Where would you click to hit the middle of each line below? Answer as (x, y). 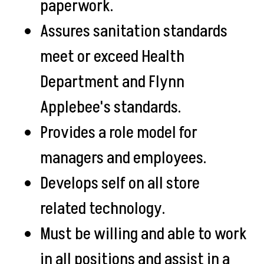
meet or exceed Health (112, 57)
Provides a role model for (119, 133)
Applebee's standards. (112, 108)
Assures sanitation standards (134, 32)
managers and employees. (125, 158)
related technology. (104, 209)
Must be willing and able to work (143, 234)
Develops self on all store (120, 184)
